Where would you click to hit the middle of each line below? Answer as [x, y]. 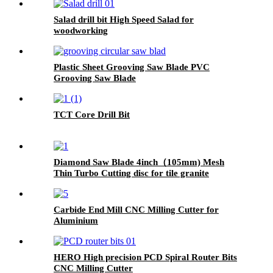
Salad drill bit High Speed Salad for [124, 19]
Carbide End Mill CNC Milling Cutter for [136, 209]
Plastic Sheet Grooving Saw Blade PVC [132, 67]
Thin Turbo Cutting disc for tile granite [131, 173]
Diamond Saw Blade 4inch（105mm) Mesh [139, 162]
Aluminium [76, 220]
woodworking [81, 30]
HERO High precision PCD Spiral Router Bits [145, 257]
